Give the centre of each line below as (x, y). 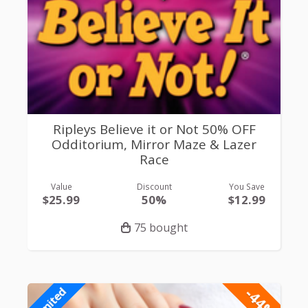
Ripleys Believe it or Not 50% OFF (154, 129)
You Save (246, 187)
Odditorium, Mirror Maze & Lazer (154, 144)
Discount (154, 187)
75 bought (161, 228)
